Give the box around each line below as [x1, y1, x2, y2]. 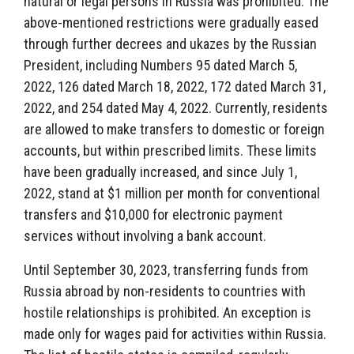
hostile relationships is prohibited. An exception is [24, 304, 311, 321]
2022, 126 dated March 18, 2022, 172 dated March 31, [24, 78, 326, 95]
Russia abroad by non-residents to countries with [24, 283, 306, 299]
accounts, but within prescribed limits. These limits [24, 142, 317, 159]
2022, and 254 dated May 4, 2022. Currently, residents [24, 100, 328, 116]
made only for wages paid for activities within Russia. [24, 326, 326, 342]
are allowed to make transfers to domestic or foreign [24, 121, 325, 137]
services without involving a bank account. [24, 228, 266, 244]
